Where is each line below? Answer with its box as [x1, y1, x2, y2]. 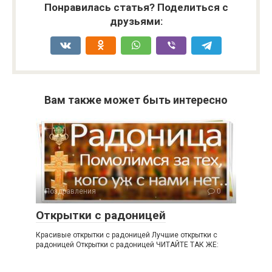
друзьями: [109, 15, 163, 27]
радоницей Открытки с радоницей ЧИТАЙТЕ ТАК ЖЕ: [36, 240, 219, 249]
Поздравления [45, 186, 96, 195]
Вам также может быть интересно [44, 93, 228, 106]
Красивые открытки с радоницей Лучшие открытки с [36, 230, 217, 239]
